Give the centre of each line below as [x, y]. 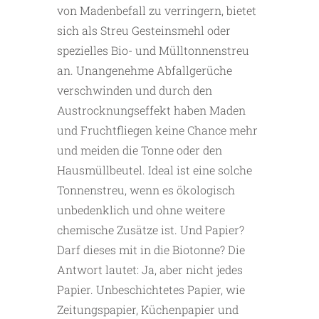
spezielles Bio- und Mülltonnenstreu [153, 51]
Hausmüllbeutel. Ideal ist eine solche [155, 170]
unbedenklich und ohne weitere [141, 210]
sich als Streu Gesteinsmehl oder [144, 31]
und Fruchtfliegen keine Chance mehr [157, 130]
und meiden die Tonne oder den [140, 150]
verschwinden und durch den [135, 90]
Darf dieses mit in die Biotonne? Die [151, 250]
